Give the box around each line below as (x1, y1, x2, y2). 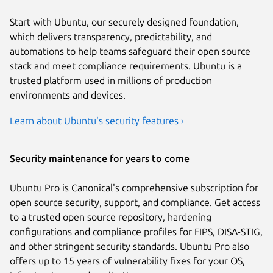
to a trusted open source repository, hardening (10, 211, 211, 222)
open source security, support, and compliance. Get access (10, 196, 260, 208)
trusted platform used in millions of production (10, 74, 212, 86)
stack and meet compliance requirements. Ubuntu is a (10, 60, 242, 71)
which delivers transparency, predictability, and (10, 30, 212, 42)
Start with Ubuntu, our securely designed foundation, (10, 16, 239, 27)
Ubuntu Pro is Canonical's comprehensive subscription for (10, 182, 258, 193)
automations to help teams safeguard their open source (10, 45, 250, 57)
